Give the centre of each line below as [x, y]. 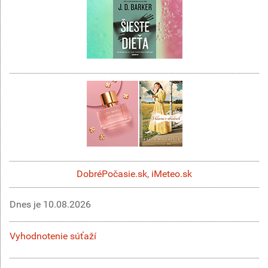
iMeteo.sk [172, 174]
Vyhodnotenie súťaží [53, 236]
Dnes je [26, 204]
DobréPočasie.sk [112, 174]
